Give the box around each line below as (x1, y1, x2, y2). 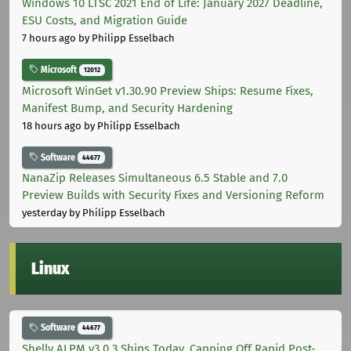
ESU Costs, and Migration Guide (22, 13, 187, 27)
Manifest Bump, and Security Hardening (22, 100, 233, 115)
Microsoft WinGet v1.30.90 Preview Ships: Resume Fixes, (22, 83, 313, 98)
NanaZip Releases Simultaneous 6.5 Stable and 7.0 (22, 171, 288, 186)
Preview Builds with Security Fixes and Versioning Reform (22, 188, 324, 203)
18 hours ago (22, 119, 81, 132)
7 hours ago (22, 31, 76, 44)
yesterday (22, 207, 67, 219)
